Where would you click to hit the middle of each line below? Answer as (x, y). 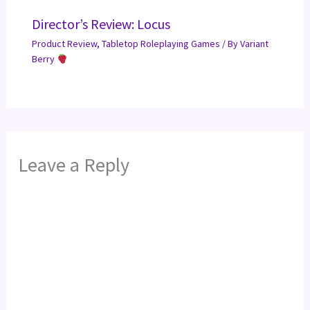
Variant (254, 44)
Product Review (64, 44)
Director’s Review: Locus (101, 24)
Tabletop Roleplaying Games (161, 44)
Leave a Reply (74, 165)
